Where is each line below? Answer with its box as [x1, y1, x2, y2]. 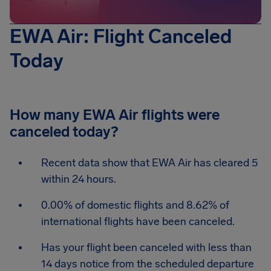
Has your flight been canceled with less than [41, 241, 252, 254]
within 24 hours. [41, 172, 116, 186]
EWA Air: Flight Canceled [10, 25, 232, 48]
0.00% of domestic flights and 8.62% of [41, 198, 229, 212]
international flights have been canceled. [41, 215, 235, 228]
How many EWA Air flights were [10, 106, 220, 123]
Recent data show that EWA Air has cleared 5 [41, 156, 258, 169]
